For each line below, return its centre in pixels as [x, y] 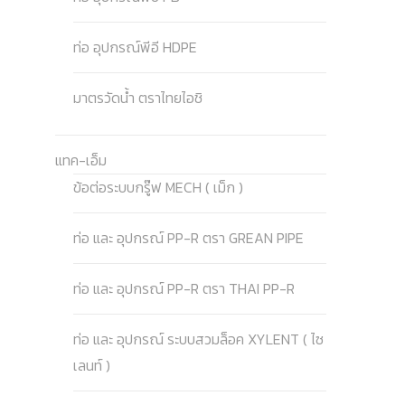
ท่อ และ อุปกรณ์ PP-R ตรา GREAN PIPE [189, 238]
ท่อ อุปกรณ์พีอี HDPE [136, 47]
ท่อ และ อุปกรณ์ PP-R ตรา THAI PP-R [184, 288]
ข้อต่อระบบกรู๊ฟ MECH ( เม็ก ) [159, 187]
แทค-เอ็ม [81, 160]
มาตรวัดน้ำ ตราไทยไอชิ [138, 98]
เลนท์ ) [92, 365]
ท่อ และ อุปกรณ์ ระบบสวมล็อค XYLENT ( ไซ [199, 339]
